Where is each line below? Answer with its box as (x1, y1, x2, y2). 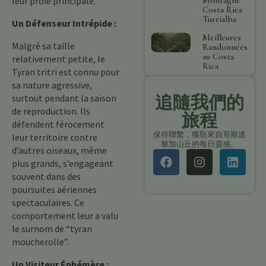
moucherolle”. (12, 236, 69, 248)
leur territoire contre (12, 131, 97, 143)
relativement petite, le (12, 53, 105, 65)
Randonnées (202, 41, 248, 52)
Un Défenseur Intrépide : (12, 17, 116, 29)
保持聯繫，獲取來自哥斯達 (153, 129, 246, 140)
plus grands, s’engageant (12, 157, 113, 169)
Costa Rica (202, 4, 243, 15)
